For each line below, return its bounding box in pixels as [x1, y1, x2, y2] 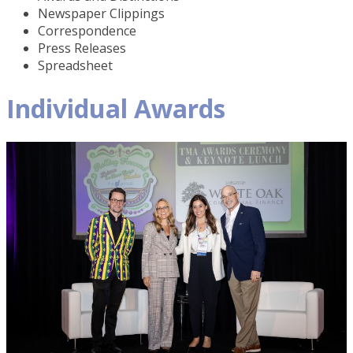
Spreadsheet [38, 57, 116, 75]
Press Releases [38, 39, 131, 58]
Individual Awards [6, 91, 225, 125]
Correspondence [38, 22, 141, 40]
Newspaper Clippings [38, 5, 169, 23]
